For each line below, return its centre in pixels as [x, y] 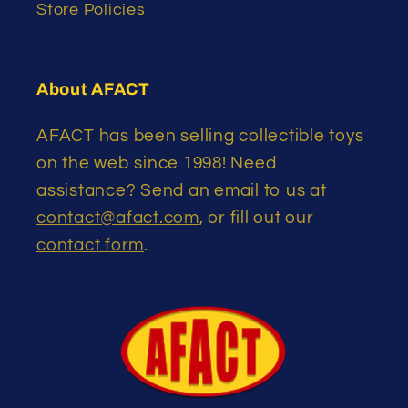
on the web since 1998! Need [157, 164]
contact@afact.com [118, 219]
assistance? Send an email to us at [182, 191]
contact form [90, 246]
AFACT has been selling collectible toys [200, 137]
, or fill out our [256, 219]
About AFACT [93, 90]
